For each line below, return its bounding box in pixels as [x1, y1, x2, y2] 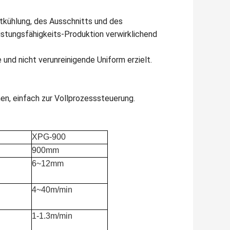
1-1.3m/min [32, 211, 73, 220]
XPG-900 [32, 132, 66, 141]
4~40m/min [32, 185, 73, 194]
